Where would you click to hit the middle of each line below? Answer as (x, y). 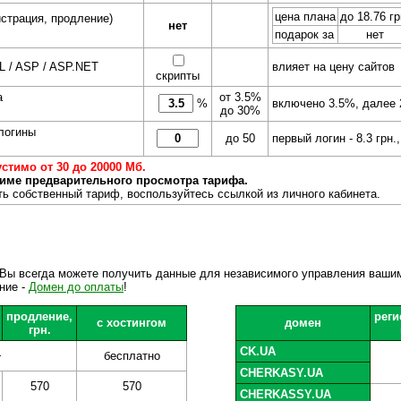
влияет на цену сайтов (333, 67)
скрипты (178, 76)
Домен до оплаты (76, 286)
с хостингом (132, 323)
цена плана (305, 17)
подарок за (304, 35)
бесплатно (132, 356)
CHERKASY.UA (281, 373)
